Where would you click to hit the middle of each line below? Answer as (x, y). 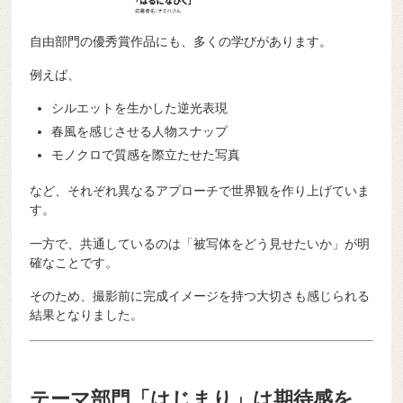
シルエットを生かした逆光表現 (140, 108)
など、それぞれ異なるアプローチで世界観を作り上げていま (200, 190)
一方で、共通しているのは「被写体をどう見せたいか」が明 (200, 243)
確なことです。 (74, 262)
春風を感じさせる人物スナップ (140, 132)
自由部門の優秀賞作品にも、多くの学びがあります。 (181, 41)
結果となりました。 (87, 315)
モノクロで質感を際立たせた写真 (146, 155)
